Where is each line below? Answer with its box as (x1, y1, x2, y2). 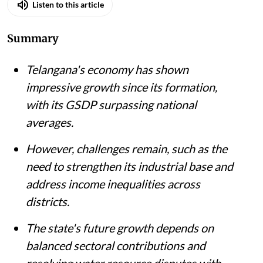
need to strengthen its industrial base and (26, 159, 233, 173)
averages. (26, 114, 73, 129)
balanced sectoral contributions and (26, 238, 205, 252)
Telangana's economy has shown (26, 62, 188, 76)
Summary (7, 31, 59, 45)
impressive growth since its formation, (26, 79, 217, 94)
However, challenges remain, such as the (26, 141, 227, 156)
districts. (26, 194, 69, 208)
